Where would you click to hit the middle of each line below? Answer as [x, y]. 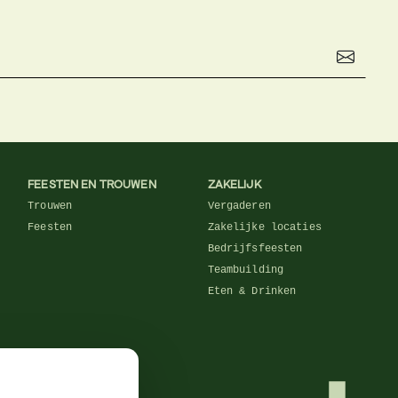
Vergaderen [239, 206]
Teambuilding [246, 270]
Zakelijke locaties [264, 227]
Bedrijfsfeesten [255, 248]
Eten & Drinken [252, 291]
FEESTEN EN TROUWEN [92, 184]
